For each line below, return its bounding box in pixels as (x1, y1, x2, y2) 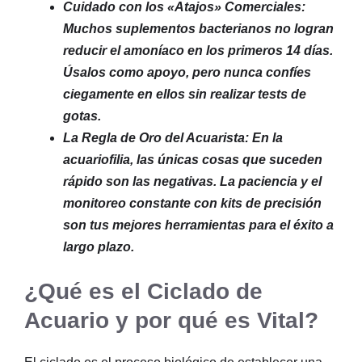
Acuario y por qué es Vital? (24, 307, 318, 333)
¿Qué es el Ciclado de (24, 278, 263, 304)
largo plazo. (63, 239, 134, 254)
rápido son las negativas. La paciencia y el (63, 174, 322, 188)
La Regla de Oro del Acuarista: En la (63, 130, 283, 145)
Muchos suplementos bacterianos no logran (63, 21, 334, 36)
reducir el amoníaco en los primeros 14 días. (63, 43, 333, 57)
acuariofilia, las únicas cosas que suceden (63, 152, 322, 166)
